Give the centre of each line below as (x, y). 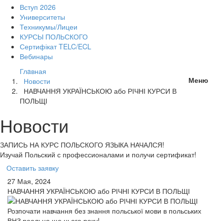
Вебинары (36, 56)
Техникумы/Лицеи (49, 27)
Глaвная (33, 71)
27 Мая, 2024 (29, 181)
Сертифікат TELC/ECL (55, 46)
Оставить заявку (33, 168)
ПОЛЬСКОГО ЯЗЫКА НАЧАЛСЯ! (111, 145)
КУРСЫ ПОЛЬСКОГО (54, 37)
